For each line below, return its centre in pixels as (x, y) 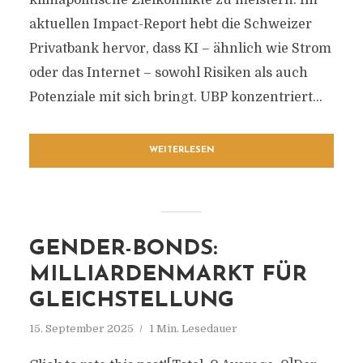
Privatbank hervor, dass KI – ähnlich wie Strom (180, 49)
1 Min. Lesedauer (193, 329)
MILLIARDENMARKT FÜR (168, 275)
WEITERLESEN (181, 150)
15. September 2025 (81, 329)
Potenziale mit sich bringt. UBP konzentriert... (175, 97)
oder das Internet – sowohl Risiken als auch (168, 73)
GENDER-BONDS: (123, 249)
